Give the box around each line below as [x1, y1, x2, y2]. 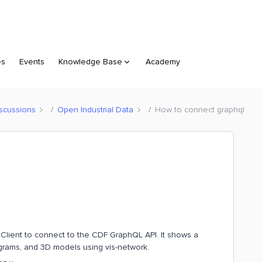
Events [19, 57, 44, 67]
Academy [146, 57, 180, 67]
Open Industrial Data [57, 104, 133, 115]
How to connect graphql [155, 104, 244, 115]
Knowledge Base [58, 57, 122, 67]
